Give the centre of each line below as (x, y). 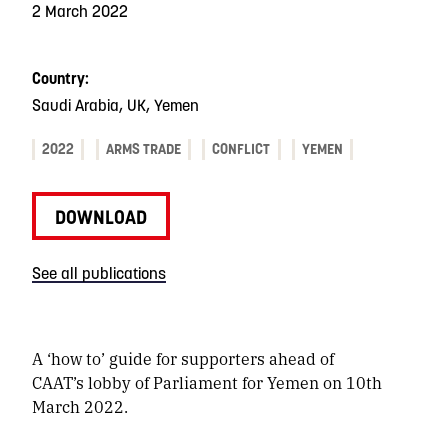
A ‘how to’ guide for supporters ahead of (183, 359)
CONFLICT (241, 149)
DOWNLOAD (101, 216)
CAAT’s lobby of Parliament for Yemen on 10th (207, 383)
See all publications (99, 273)
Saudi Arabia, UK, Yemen (115, 105)
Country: (60, 78)
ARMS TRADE (143, 149)
